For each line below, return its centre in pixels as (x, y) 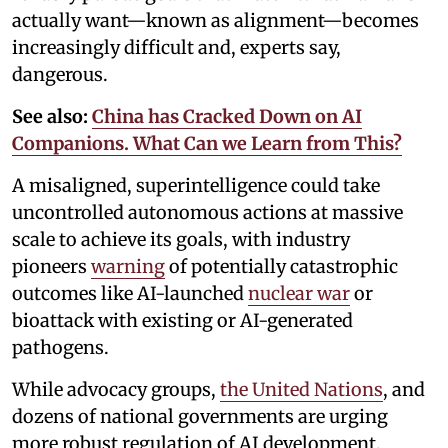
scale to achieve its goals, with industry (181, 240)
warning (128, 267)
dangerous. (60, 75)
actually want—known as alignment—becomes (215, 21)
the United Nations (301, 390)
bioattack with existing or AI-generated (182, 321)
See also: (50, 117)
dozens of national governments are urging (200, 417)
